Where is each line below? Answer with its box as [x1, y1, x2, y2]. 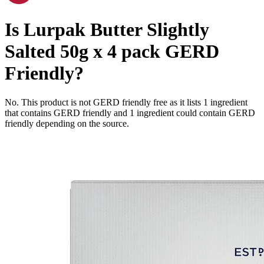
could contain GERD [174, 107, 255, 118]
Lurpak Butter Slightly [24, 19, 209, 41]
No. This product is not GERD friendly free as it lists [5, 97, 203, 107]
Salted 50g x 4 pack [5, 41, 160, 62]
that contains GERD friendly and [5, 107, 130, 118]
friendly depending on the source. [5, 118, 129, 128]
